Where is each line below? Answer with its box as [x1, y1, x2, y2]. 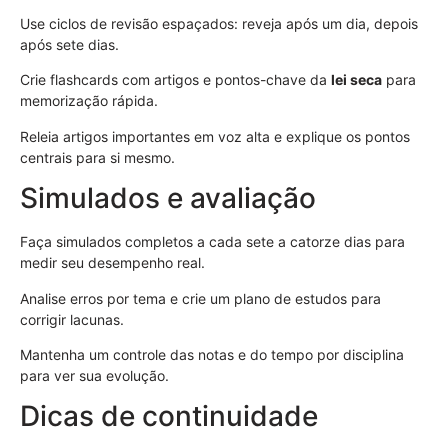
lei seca [331, 71, 382, 89]
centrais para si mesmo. [20, 148, 175, 166]
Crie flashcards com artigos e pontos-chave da [20, 71, 331, 89]
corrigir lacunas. [20, 310, 124, 328]
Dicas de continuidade [20, 399, 318, 434]
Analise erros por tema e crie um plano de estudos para [20, 289, 381, 307]
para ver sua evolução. [20, 367, 169, 385]
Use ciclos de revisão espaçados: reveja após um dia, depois [20, 15, 418, 33]
